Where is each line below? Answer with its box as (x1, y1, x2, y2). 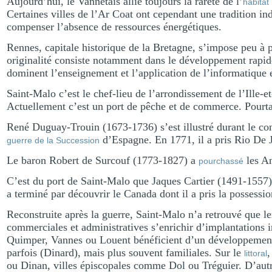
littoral (244, 248, 267, 258)
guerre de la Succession (7, 135, 100, 145)
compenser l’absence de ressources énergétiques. (7, 21, 222, 33)
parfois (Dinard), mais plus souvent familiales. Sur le (7, 246, 244, 259)
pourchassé (199, 156, 243, 166)
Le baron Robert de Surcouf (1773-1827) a (7, 154, 199, 166)
